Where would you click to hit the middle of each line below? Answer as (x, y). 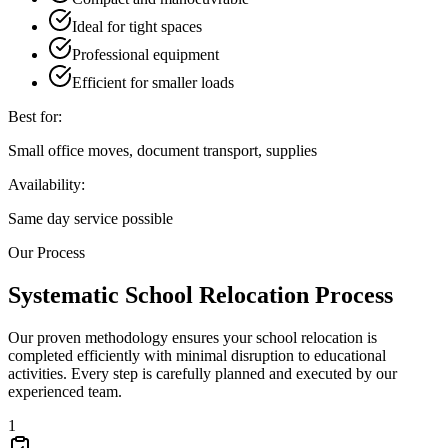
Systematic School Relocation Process (200, 294)
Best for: (35, 117)
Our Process (46, 253)
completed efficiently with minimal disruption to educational (197, 355)
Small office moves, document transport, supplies (162, 151)
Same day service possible (90, 219)
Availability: (46, 185)
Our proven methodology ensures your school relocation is (192, 337)
